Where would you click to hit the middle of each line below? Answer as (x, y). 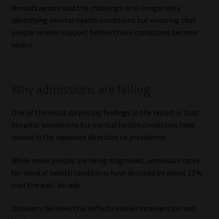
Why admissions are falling (80, 90)
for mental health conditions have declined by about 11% (107, 173)
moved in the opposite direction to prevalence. (89, 137)
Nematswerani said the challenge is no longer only (96, 8)
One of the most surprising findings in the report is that (105, 113)
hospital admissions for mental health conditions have (103, 125)
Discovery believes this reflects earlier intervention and (103, 208)
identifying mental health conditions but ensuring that (103, 20)
